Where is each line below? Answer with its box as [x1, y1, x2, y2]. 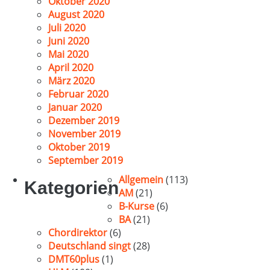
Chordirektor [48, 226, 107, 239]
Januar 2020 [48, 101, 102, 114]
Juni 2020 [48, 34, 89, 48]
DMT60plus [48, 253, 99, 266]
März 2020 [48, 74, 95, 87]
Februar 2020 [48, 87, 108, 101]
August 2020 [48, 8, 104, 21]
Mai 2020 [48, 48, 89, 61]
